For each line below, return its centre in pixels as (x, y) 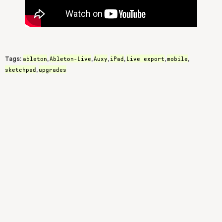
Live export (145, 58)
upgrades (53, 69)
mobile (177, 58)
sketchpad (21, 69)
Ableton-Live (70, 58)
